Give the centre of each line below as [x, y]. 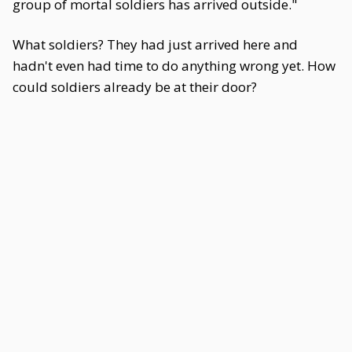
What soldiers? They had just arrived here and [155, 44]
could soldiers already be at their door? [135, 87]
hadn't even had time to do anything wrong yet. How [174, 66]
